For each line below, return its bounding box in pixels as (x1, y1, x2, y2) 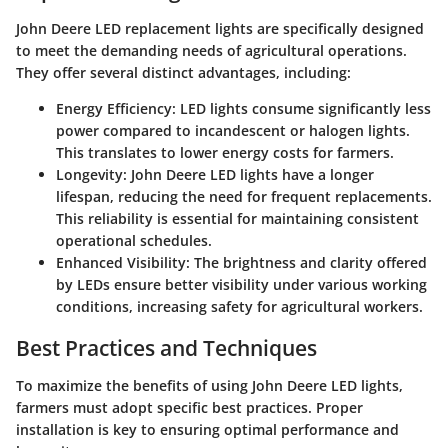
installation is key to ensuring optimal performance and (16, 420, 399, 440)
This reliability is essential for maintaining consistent (56, 208, 419, 228)
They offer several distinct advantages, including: (16, 62, 351, 82)
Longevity (56, 164, 123, 184)
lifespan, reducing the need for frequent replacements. (56, 186, 432, 206)
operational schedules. (56, 230, 212, 250)
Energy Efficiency (56, 98, 172, 118)
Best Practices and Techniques (16, 333, 317, 362)
